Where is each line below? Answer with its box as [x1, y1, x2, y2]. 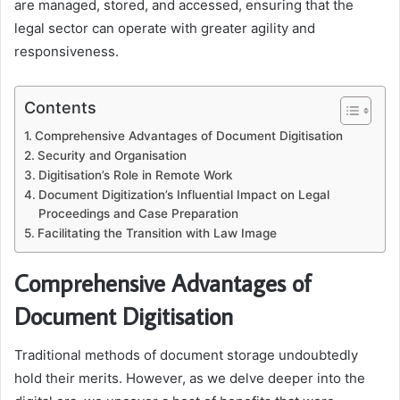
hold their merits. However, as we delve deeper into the [14, 370, 365, 387]
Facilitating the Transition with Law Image [37, 225, 277, 240]
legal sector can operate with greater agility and [14, 19, 315, 37]
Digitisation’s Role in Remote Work [37, 167, 233, 182]
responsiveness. [14, 42, 119, 60]
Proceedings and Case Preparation [37, 205, 238, 221]
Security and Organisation [37, 147, 187, 162]
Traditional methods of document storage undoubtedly [14, 346, 358, 364]
